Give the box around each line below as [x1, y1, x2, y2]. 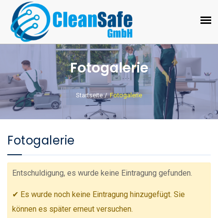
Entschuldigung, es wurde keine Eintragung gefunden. [12, 168, 192, 178]
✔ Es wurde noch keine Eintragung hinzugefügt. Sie [12, 190, 185, 200]
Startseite [75, 91, 103, 99]
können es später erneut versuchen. [12, 204, 133, 214]
